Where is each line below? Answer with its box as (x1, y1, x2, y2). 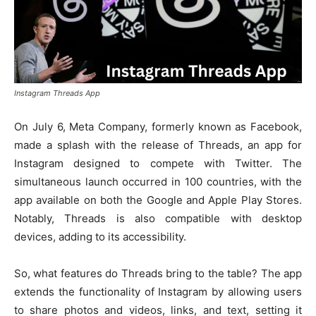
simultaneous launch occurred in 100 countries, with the (14, 174, 302, 188)
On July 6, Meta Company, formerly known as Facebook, (14, 119, 302, 133)
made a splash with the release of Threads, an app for (14, 138, 302, 152)
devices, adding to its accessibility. (14, 229, 186, 243)
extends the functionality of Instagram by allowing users (14, 284, 302, 298)
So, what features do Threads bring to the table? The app (14, 266, 302, 280)
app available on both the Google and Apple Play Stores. (14, 193, 302, 207)
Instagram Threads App (14, 87, 100, 98)
